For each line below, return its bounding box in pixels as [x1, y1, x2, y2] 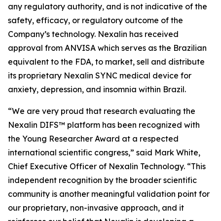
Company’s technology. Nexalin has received [8, 29, 179, 39]
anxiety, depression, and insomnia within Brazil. [8, 84, 186, 94]
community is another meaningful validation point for [8, 189, 210, 199]
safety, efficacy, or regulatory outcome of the [8, 15, 183, 25]
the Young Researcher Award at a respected [8, 134, 179, 144]
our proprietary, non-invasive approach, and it [8, 203, 184, 213]
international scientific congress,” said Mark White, [8, 147, 200, 157]
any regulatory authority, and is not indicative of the [8, 1, 207, 11]
